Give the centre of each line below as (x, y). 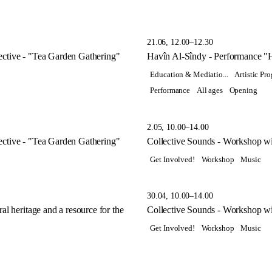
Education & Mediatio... (189, 74)
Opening (243, 91)
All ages (209, 91)
